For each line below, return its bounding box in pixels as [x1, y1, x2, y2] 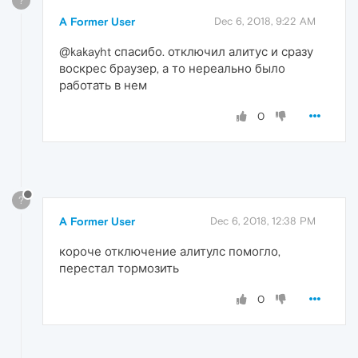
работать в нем [59, 78, 147, 92]
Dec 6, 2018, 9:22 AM [214, 14, 316, 27]
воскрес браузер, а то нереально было [59, 61, 285, 75]
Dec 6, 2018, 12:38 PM [210, 214, 316, 227]
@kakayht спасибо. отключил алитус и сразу [59, 44, 313, 58]
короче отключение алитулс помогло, [59, 244, 280, 258]
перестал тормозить [59, 261, 179, 275]
